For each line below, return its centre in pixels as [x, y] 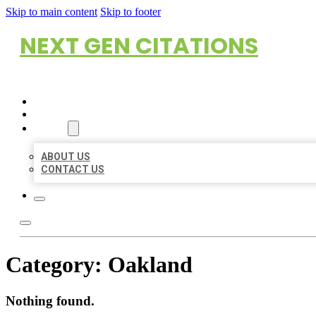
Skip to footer [130, 12]
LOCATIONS [62, 114]
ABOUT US [66, 157]
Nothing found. [50, 300]
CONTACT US [73, 169]
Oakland [150, 265]
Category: [57, 265]
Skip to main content [51, 12]
